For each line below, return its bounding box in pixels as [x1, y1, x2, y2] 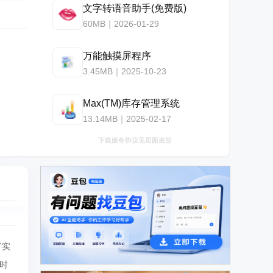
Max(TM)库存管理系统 [83, 97, 180, 108]
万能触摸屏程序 [83, 50, 151, 61]
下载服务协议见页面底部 [97, 136, 172, 144]
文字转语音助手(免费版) [83, 2, 186, 13]
